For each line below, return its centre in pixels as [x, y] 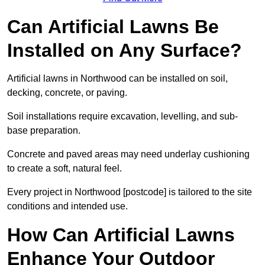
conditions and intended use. [67, 206]
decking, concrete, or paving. [67, 93]
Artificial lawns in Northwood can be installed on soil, [117, 79]
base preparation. [44, 131]
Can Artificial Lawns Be [113, 27]
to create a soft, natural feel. [64, 169]
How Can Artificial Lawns [121, 235]
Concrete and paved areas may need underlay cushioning [128, 154]
